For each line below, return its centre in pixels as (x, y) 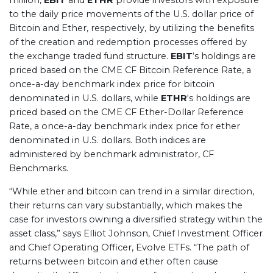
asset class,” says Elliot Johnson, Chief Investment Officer (136, 233)
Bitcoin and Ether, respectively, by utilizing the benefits (132, 28)
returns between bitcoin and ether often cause (114, 261)
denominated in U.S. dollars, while (85, 98)
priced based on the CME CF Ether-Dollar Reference (126, 112)
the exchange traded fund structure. (90, 56)
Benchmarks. (39, 168)
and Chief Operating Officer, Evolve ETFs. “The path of (129, 247)
